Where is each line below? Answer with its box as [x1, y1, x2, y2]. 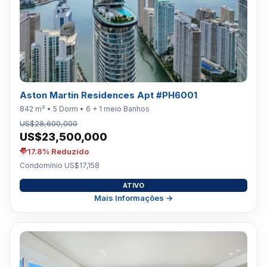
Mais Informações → [94, 193, 173, 203]
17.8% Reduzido [27, 146, 89, 156]
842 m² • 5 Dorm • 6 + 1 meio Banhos [20, 104, 150, 113]
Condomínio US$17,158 [20, 160, 100, 170]
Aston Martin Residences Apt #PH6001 [20, 89, 197, 101]
